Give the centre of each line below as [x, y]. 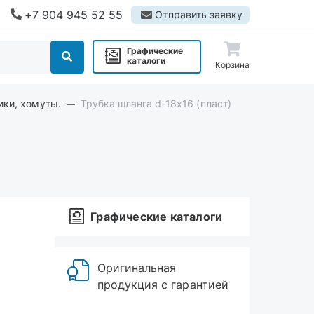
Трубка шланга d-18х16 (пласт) [156, 103]
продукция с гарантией [163, 285]
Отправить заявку [199, 14]
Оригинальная [137, 268]
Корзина [232, 65]
